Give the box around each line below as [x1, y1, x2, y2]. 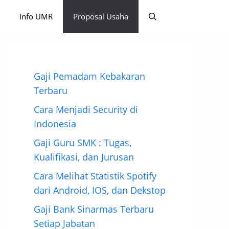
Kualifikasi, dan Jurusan [34, 151, 134, 163]
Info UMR [19, 11, 53, 21]
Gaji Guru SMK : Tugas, [34, 136, 131, 149]
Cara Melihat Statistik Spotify [34, 170, 156, 182]
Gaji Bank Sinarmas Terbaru [34, 203, 154, 215]
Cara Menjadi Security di [34, 103, 138, 116]
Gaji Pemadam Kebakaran [34, 70, 145, 82]
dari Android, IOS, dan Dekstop [34, 184, 166, 196]
